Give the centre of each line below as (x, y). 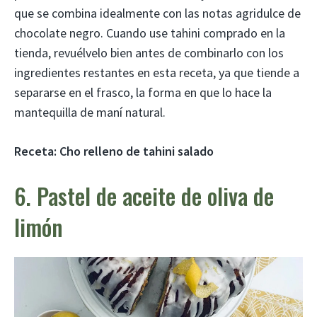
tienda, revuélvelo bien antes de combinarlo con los (149, 52)
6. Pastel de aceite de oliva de (144, 195)
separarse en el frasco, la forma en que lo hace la (143, 92)
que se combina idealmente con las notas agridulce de (157, 13)
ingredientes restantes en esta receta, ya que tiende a (157, 72)
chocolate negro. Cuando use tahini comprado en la (150, 33)
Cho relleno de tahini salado (137, 151)
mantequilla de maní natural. (90, 112)
